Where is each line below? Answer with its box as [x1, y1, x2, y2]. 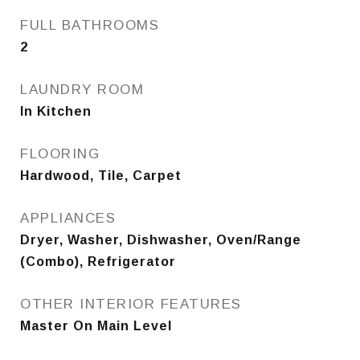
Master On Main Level [20, 319, 172, 333]
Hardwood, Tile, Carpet [20, 169, 182, 182]
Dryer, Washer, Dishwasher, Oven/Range [20, 233, 301, 247]
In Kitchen [20, 104, 92, 118]
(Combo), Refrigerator [20, 255, 176, 268]
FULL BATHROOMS [20, 18, 159, 33]
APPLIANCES [20, 211, 116, 226]
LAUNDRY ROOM [20, 82, 144, 97]
